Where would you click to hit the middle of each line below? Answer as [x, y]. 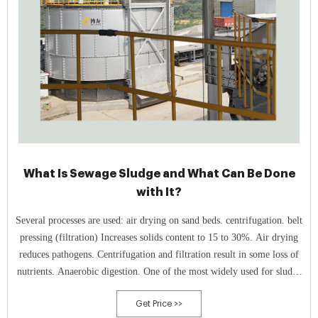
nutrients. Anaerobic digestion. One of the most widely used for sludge [139, 272]
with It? [159, 192]
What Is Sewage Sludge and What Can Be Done [159, 174]
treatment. [159, 289]
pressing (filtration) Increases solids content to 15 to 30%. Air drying [159, 237]
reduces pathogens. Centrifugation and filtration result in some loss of [159, 254]
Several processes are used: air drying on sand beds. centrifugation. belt [159, 220]
